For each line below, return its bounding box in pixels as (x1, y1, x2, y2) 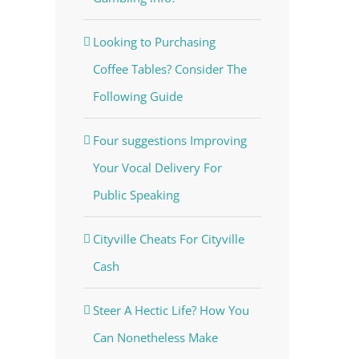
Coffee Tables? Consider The (92, 61, 247, 78)
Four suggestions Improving (92, 132, 247, 149)
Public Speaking (92, 187, 179, 204)
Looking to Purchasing (92, 34, 216, 50)
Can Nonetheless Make (92, 329, 218, 346)
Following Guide (92, 88, 183, 105)
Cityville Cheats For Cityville (92, 231, 244, 248)
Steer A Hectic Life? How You (92, 302, 249, 319)
